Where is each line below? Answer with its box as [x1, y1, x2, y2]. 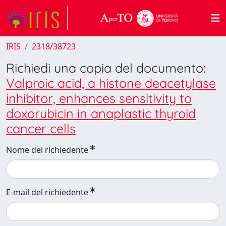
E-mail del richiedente [6, 187, 88, 198]
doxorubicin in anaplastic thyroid [6, 105, 196, 121]
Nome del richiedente [6, 144, 88, 155]
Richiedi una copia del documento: [6, 60, 206, 76]
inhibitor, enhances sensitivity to [6, 90, 192, 106]
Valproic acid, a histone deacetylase [6, 75, 216, 91]
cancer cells [6, 121, 76, 136]
